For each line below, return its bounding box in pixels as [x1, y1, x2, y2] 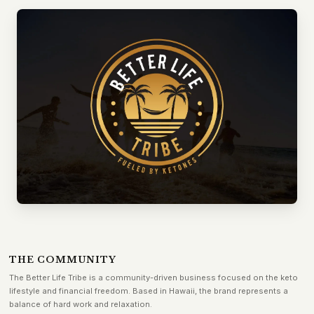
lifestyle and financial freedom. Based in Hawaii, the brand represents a [8, 285, 288, 296]
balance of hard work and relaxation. [8, 299, 152, 309]
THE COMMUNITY [8, 254, 116, 266]
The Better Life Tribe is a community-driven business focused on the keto [8, 272, 298, 282]
